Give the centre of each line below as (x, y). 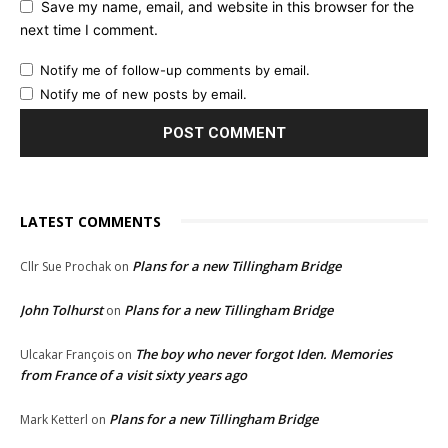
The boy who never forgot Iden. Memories (263, 353)
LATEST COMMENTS (90, 221)
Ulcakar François (67, 354)
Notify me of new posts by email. (143, 93)
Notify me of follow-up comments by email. (175, 69)
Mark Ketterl (54, 419)
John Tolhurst (61, 309)
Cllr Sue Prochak (65, 266)
